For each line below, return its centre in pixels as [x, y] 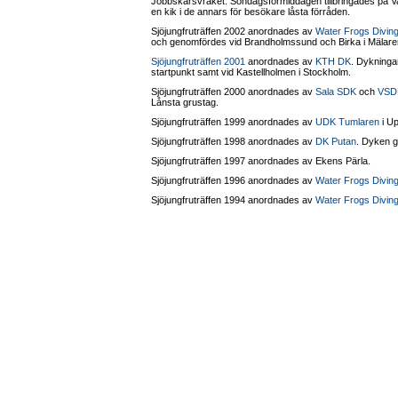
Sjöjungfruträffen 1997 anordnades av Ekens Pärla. [261, 161]
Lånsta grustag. [185, 102]
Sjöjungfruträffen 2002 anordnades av [233, 31]
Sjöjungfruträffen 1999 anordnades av [233, 122]
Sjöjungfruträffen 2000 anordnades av [233, 92]
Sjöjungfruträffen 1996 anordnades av [233, 180]
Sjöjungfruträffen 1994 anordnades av [233, 200]
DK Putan [336, 141]
